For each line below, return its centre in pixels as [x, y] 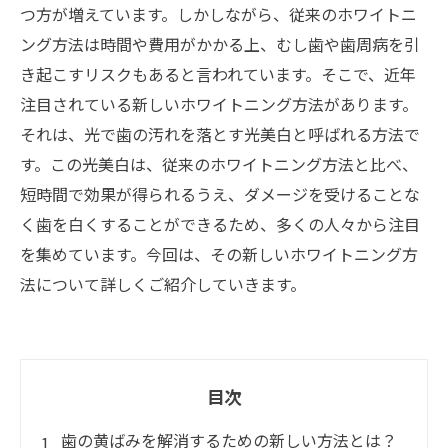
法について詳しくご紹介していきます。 [163, 284]
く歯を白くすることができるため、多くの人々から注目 [220, 224]
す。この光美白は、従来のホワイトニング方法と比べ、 [219, 164]
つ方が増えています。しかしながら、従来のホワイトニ [218, 14]
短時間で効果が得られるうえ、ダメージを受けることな [220, 194]
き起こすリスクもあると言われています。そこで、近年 [218, 74]
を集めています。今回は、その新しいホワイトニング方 [219, 254]
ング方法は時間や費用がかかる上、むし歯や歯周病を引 [220, 44]
